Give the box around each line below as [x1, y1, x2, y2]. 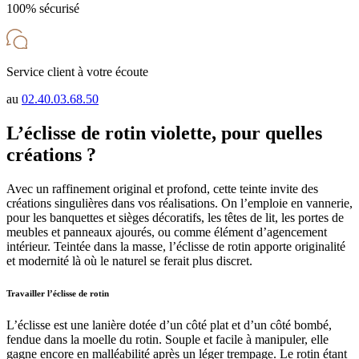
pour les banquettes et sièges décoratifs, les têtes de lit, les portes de [6, 211, 344, 225]
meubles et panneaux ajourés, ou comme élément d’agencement [6, 225, 327, 240]
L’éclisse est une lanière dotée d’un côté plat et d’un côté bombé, [6, 318, 332, 333]
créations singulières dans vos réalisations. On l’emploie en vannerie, [6, 196, 353, 211]
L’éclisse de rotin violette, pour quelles [6, 123, 322, 144]
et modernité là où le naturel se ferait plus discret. [6, 254, 252, 268]
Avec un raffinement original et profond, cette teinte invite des [6, 182, 318, 196]
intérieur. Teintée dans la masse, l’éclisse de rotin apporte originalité [6, 240, 345, 254]
